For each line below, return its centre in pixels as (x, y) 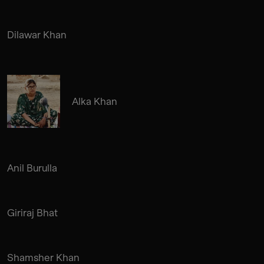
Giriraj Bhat (32, 212)
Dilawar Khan (37, 34)
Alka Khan (95, 101)
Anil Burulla (32, 168)
